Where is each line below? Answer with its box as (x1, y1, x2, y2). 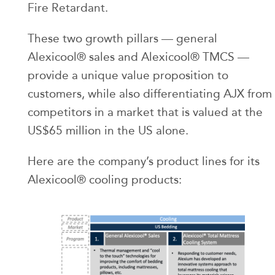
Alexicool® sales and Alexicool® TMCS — (28, 49, 249, 64)
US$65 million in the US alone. (28, 123, 188, 137)
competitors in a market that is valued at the (28, 104, 263, 119)
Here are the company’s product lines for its (28, 153, 260, 168)
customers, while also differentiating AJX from (28, 86, 272, 101)
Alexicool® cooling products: (28, 172, 182, 187)
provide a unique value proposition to (28, 68, 228, 82)
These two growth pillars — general (28, 31, 217, 45)
